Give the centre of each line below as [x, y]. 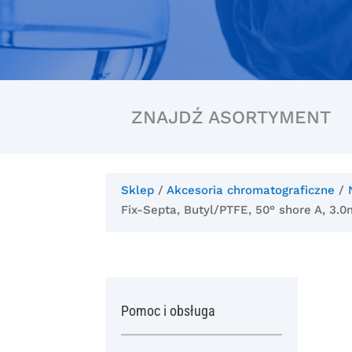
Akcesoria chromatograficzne [251, 190]
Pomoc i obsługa [169, 311]
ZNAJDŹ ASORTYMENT [231, 117]
